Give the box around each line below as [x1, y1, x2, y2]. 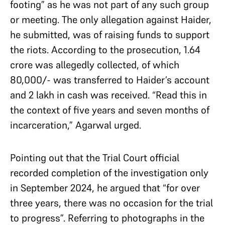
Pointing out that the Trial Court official [10, 151, 179, 164]
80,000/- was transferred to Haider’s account [10, 73, 209, 86]
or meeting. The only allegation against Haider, [10, 13, 211, 26]
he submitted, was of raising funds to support [10, 28, 209, 41]
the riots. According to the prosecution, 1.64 [10, 43, 200, 56]
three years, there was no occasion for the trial [10, 196, 213, 209]
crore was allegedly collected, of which [10, 58, 179, 71]
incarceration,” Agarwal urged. [10, 119, 141, 132]
